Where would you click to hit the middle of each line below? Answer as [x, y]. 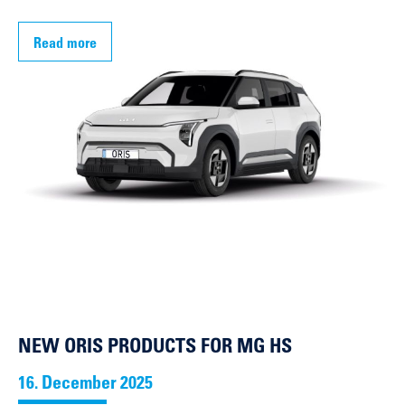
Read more [65, 45]
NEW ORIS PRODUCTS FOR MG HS [155, 348]
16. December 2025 [85, 385]
